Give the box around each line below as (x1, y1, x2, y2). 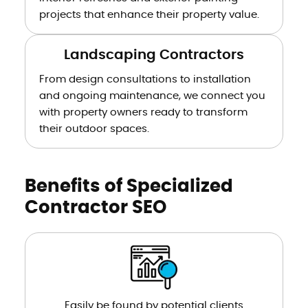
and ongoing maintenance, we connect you (38, 90, 265, 101)
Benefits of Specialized (24, 177, 233, 195)
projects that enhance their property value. (38, 9, 259, 20)
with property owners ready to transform (38, 107, 247, 118)
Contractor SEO (24, 198, 166, 217)
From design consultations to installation (38, 74, 251, 85)
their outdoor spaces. (38, 123, 149, 134)
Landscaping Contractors (64, 47, 244, 62)
